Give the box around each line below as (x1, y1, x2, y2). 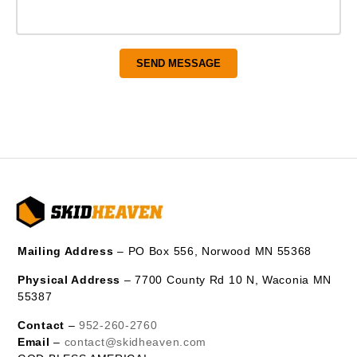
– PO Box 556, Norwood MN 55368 (113, 245, 312, 258)
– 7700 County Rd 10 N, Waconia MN (120, 273, 332, 287)
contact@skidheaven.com (64, 335, 207, 349)
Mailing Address (18, 245, 114, 258)
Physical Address (18, 273, 121, 287)
